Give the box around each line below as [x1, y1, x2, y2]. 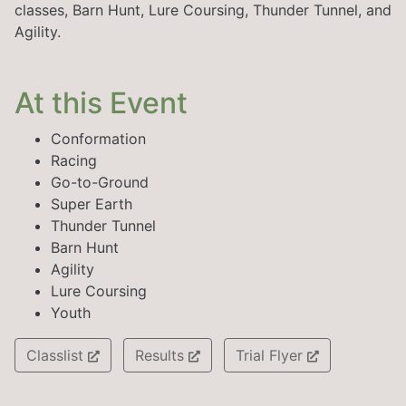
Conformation [51, 129, 146, 148]
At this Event [14, 84, 188, 121]
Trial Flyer [236, 345, 307, 364]
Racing [51, 150, 97, 169]
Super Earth [51, 194, 132, 213]
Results [135, 345, 188, 364]
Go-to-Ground [51, 172, 149, 191]
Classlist [26, 345, 88, 364]
